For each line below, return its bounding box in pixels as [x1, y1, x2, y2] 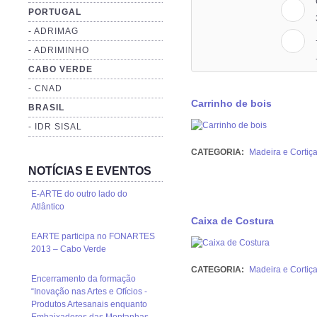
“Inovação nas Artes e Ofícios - [31, 287, 147, 297]
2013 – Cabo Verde [31, 244, 106, 255]
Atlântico [31, 202, 64, 212]
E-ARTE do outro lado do [31, 189, 127, 200]
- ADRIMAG [28, 26, 79, 37]
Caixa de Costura [191, 215, 274, 227]
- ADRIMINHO [28, 45, 89, 56]
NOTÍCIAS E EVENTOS [28, 164, 151, 177]
